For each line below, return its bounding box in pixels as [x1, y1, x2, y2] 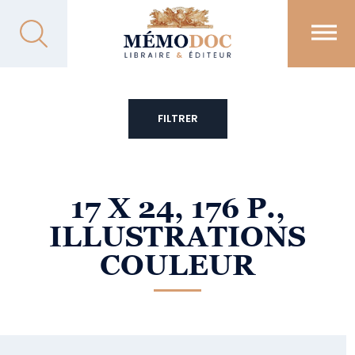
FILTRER [157, 111, 198, 126]
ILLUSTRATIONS [49, 220, 306, 253]
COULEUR [100, 249, 255, 281]
